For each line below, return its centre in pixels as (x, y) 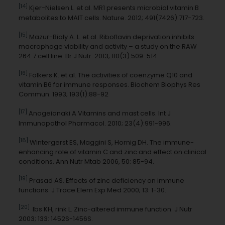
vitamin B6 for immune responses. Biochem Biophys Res (109, 85)
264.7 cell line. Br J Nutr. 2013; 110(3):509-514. (88, 56)
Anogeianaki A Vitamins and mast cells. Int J (99, 114)
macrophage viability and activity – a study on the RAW (107, 46)
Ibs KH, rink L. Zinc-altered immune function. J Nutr (111, 209)
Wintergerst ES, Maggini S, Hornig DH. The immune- (111, 142)
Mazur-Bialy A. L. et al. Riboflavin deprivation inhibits (111, 37)
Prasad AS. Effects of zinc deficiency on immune (106, 181)
